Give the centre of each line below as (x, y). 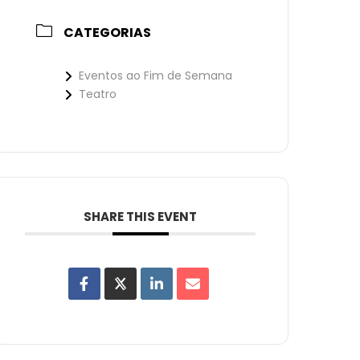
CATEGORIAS (108, 33)
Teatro (98, 94)
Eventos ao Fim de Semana (156, 76)
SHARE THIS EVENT (141, 217)
